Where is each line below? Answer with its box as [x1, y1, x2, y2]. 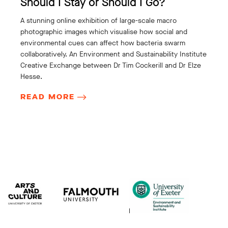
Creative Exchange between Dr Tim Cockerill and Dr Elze [20, 60, 201, 70]
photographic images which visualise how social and [20, 26, 187, 37]
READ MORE [20, 92, 75, 102]
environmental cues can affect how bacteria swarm [20, 38, 185, 48]
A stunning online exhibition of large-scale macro [20, 15, 177, 25]
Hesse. [20, 71, 42, 81]
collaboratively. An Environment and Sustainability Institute [20, 49, 207, 59]
